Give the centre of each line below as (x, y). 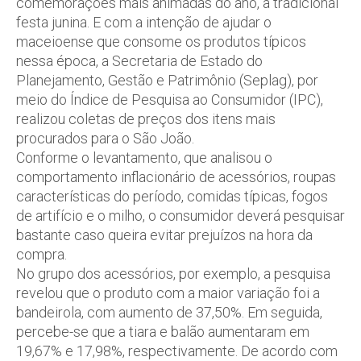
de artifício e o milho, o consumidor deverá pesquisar (180, 215)
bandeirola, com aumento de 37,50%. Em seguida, (169, 312)
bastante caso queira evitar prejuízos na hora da (164, 234)
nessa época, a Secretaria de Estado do (139, 60)
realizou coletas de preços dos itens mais (146, 118)
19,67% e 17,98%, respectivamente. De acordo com (177, 351)
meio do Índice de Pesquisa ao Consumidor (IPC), (170, 99)
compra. (41, 254)
